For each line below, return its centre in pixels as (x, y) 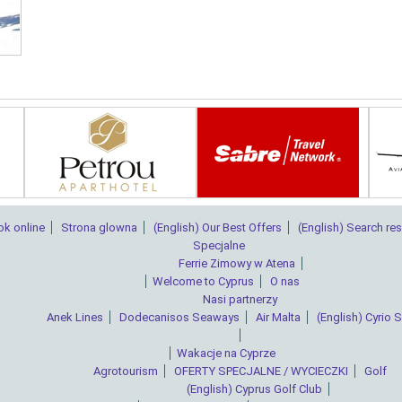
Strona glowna (99, 228)
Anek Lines (74, 318)
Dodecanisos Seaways (179, 318)
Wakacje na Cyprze (226, 354)
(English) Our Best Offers (218, 228)
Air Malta (278, 318)
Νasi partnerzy (240, 300)
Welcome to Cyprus (203, 282)
